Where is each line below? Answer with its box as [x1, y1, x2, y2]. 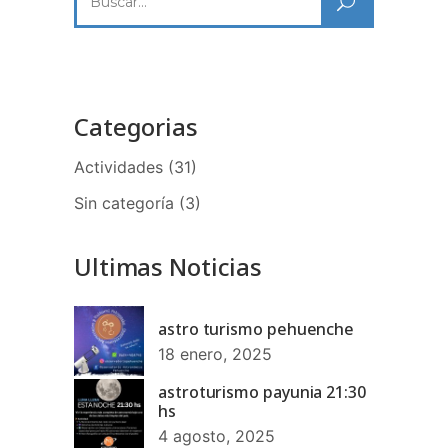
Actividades [74, 156, 163, 177]
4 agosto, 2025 [158, 425, 275, 446]
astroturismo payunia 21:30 [158, 380, 366, 403]
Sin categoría [74, 192, 174, 213]
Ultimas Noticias [74, 249, 263, 283]
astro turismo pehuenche [158, 317, 355, 340]
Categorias [74, 109, 198, 143]
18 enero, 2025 [158, 343, 272, 364]
